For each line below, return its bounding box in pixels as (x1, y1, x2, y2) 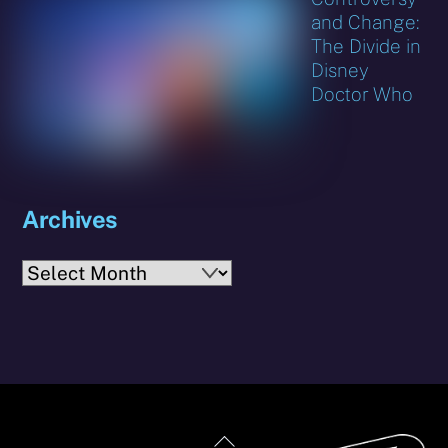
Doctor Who (311, 83, 414, 106)
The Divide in (311, 35, 422, 58)
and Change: (311, 11, 420, 34)
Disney (311, 59, 370, 82)
